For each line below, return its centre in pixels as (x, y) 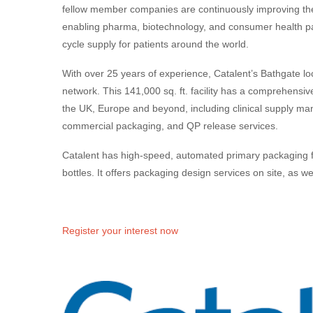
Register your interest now (120, 231)
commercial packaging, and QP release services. (170, 125)
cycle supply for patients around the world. (155, 44)
